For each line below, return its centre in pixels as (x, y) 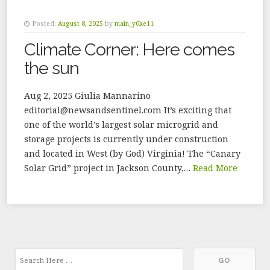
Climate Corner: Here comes (129, 50)
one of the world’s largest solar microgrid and (121, 125)
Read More (215, 168)
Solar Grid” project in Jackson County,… (108, 168)
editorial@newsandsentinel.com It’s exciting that (128, 110)
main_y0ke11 (134, 24)
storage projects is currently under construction (126, 139)
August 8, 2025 (80, 24)
